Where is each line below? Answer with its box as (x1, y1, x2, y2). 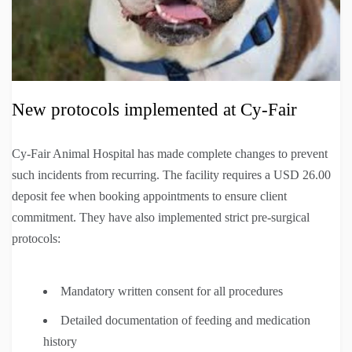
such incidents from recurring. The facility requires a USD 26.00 (12, 167, 331, 181)
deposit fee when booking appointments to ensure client (12, 189, 287, 203)
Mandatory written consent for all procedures (60, 284, 283, 298)
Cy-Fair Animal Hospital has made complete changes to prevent (12, 146, 328, 160)
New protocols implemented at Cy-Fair (12, 99, 297, 119)
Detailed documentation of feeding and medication (60, 313, 310, 327)
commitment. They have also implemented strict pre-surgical (12, 210, 310, 224)
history (43, 334, 77, 348)
